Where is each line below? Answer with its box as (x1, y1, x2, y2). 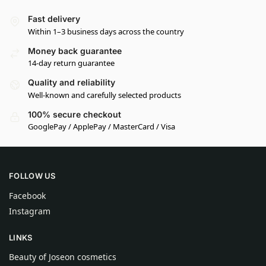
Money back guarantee (28, 45, 122, 56)
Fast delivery (28, 14, 80, 24)
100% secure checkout (28, 109, 121, 119)
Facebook (9, 189, 46, 201)
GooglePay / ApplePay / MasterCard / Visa (28, 121, 175, 132)
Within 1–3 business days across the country (28, 26, 184, 37)
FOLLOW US (9, 171, 56, 181)
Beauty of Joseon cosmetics (9, 251, 116, 263)
